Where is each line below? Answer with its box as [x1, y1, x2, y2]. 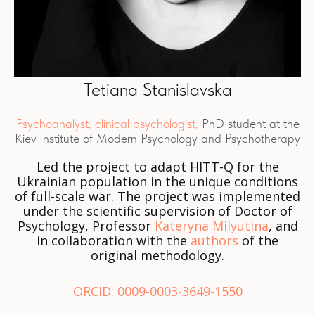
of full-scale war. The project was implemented [15, 187, 300, 205]
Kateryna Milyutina [154, 217, 269, 234]
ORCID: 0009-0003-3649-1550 [72, 282, 243, 300]
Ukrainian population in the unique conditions [17, 172, 298, 190]
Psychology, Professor [17, 217, 155, 234]
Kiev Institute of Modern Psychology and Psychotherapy [15, 130, 300, 146]
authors [191, 231, 238, 249]
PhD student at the [198, 115, 300, 131]
